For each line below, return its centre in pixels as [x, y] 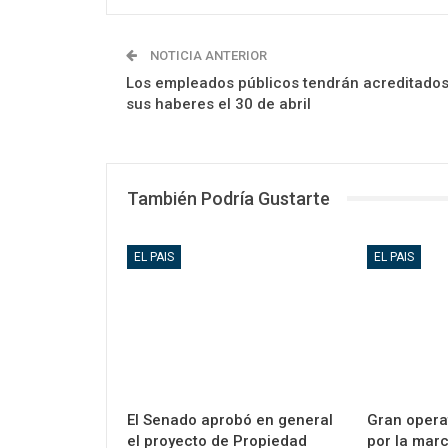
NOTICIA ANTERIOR [207, 55]
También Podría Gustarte [228, 198]
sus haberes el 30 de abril [218, 103]
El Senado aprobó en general [230, 420]
